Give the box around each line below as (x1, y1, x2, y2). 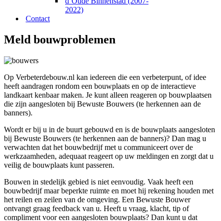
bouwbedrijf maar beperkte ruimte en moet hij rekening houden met (4, 186, 214, 195)
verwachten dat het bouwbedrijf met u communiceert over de (4, 143, 193, 151)
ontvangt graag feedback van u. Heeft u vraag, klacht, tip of (4, 204, 189, 213)
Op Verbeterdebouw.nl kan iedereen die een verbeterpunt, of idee (4, 73, 206, 81)
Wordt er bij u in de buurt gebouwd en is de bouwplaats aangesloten (4, 125, 215, 134)
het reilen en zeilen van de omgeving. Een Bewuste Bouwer (4, 195, 190, 204)
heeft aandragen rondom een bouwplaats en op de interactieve (4, 81, 196, 90)
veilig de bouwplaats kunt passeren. (4, 160, 114, 169)
